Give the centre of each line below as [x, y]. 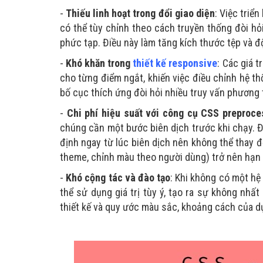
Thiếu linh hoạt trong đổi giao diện [140, 13]
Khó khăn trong [98, 63]
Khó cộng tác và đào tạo [117, 178]
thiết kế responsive [175, 63]
